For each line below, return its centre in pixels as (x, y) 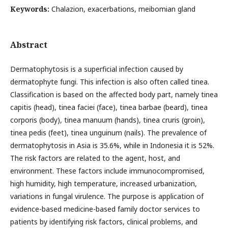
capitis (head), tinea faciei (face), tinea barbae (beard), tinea (109, 107)
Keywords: (31, 9)
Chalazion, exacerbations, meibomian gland (123, 9)
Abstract (29, 45)
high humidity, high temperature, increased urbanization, (104, 183)
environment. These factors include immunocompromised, (107, 171)
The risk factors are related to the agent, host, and (95, 158)
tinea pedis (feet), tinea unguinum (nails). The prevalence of (108, 133)
